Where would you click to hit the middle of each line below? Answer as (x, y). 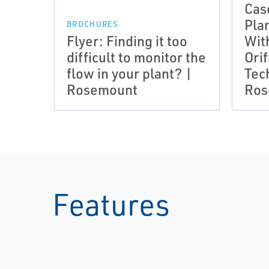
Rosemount (102, 89)
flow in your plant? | (129, 73)
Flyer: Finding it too (127, 41)
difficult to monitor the (136, 57)
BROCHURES (93, 24)
